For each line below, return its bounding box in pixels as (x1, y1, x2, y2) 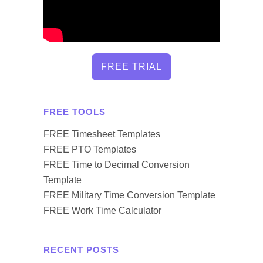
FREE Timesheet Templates (43, 129, 160, 139)
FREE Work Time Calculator (43, 205, 161, 215)
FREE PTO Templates (43, 144, 136, 154)
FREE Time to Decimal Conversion (43, 159, 190, 170)
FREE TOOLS (43, 106, 106, 117)
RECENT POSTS (43, 244, 119, 255)
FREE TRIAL (101, 61, 162, 72)
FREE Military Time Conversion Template (43, 190, 215, 200)
